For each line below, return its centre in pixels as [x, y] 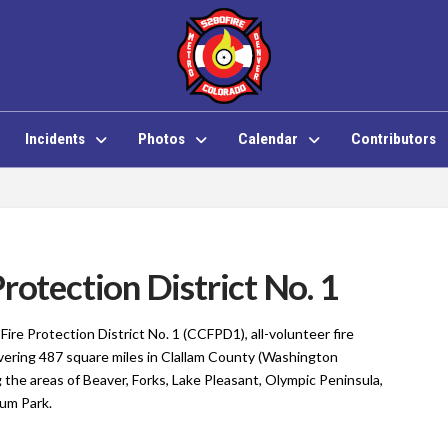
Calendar [267, 139]
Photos [161, 139]
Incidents [54, 139]
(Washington [298, 356]
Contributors [393, 139]
